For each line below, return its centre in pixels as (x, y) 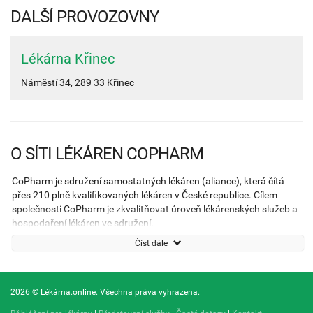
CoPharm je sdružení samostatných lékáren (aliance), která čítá (148, 181)
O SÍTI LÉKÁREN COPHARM (107, 153)
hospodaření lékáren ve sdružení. (83, 223)
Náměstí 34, (48, 82)
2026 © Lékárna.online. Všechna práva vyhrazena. (105, 292)
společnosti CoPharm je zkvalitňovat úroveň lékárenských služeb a (155, 209)
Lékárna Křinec (68, 58)
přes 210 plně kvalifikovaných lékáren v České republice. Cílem (145, 195)
